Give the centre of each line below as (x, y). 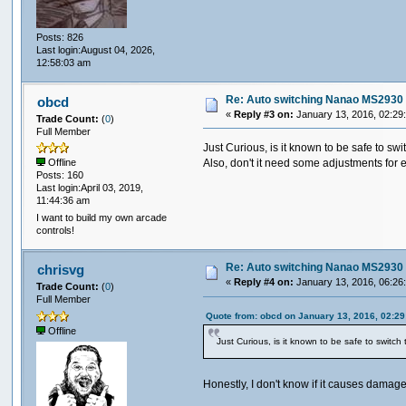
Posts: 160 (60, 174)
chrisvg (60, 270)
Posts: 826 (60, 37)
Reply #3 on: (264, 114)
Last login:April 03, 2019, (90, 187)
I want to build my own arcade (102, 218)
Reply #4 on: (264, 282)
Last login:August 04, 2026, (96, 49)
